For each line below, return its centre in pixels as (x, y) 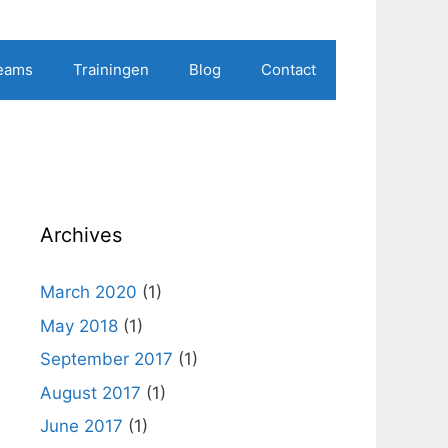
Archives (81, 235)
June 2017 (81, 426)
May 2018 (79, 325)
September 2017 (106, 359)
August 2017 (90, 392)
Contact (288, 69)
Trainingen (111, 69)
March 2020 (88, 292)
